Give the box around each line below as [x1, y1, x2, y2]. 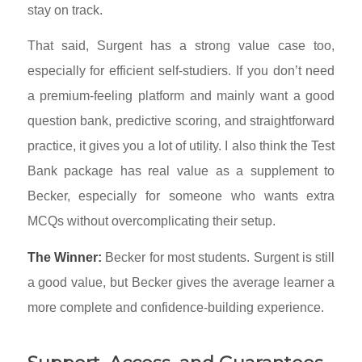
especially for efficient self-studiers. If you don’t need [27, 64, 335, 78]
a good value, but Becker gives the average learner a [27, 275, 335, 289]
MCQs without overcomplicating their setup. [27, 214, 276, 229]
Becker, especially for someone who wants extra [27, 189, 335, 204]
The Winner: [27, 250, 102, 264]
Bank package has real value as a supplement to [27, 164, 335, 179]
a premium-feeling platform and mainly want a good [27, 89, 335, 103]
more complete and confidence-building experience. [27, 300, 324, 314]
